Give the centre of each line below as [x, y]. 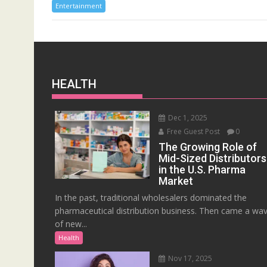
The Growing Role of [208, 147]
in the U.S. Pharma [202, 170]
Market [176, 181]
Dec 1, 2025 [187, 118]
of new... [71, 224]
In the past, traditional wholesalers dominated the [151, 198]
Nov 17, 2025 [190, 259]
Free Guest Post [193, 132]
